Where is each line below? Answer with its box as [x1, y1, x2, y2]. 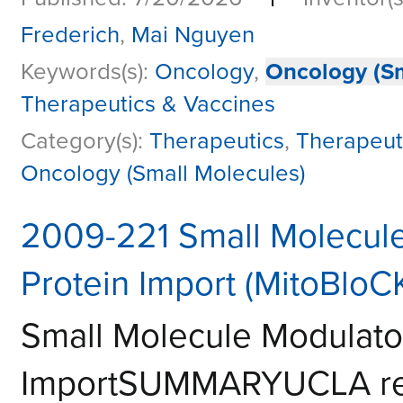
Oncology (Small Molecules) [21, 159, 305, 188]
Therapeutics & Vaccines [21, 90, 275, 119]
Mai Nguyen [131, 21, 255, 49]
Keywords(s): [21, 58, 155, 86]
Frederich [21, 21, 120, 49]
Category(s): [21, 127, 149, 156]
